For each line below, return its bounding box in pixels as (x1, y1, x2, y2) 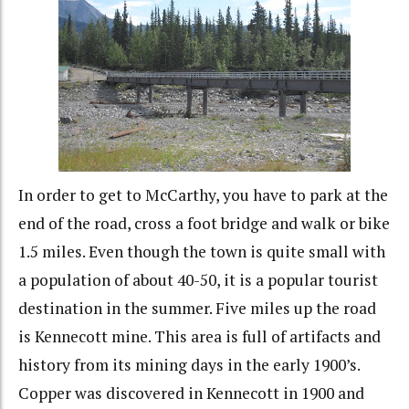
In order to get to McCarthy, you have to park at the (18, 184, 388, 205)
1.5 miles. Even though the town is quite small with (18, 240, 385, 262)
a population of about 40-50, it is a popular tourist (18, 268, 378, 290)
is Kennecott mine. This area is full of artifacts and (18, 325, 381, 347)
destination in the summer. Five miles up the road (18, 297, 376, 319)
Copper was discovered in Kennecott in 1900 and (18, 382, 364, 404)
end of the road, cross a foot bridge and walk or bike (18, 212, 390, 234)
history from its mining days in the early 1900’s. (18, 353, 360, 375)
